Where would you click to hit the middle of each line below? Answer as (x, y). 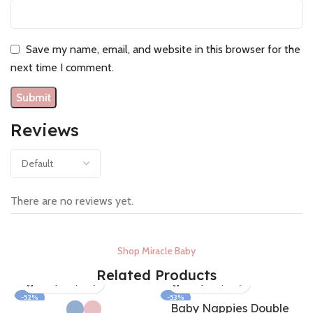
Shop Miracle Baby (156, 251)
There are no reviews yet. (72, 201)
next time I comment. (62, 68)
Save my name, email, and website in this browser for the (163, 49)
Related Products (156, 275)
